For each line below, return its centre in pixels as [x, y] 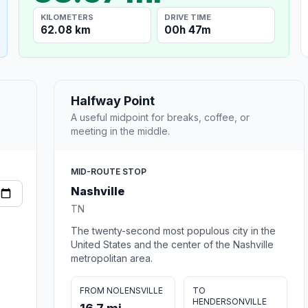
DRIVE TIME [188, 17]
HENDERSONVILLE [229, 301]
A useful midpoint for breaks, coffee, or [160, 117]
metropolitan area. [112, 258]
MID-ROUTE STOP [109, 171]
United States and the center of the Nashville [172, 244]
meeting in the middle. [120, 131]
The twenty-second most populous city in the [173, 230]
